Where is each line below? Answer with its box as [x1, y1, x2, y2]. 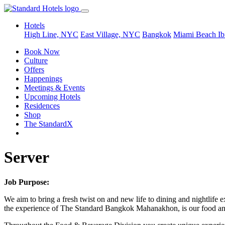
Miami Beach [173, 30, 218, 39]
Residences [24, 101, 60, 110]
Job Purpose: [4, 177, 49, 186]
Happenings [24, 74, 62, 83]
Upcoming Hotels [24, 92, 80, 101]
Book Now [24, 47, 60, 56]
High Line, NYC [24, 30, 78, 39]
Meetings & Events [24, 83, 85, 92]
